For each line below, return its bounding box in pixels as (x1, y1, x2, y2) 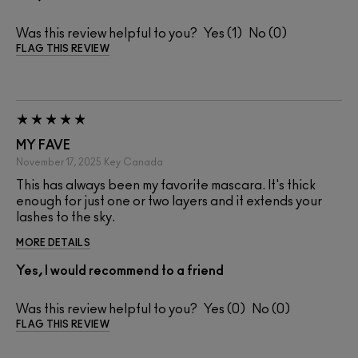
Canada (123, 157, 163, 167)
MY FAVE (16, 138, 70, 152)
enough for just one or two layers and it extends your (16, 194, 322, 208)
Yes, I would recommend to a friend (16, 264, 224, 277)
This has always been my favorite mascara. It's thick (16, 178, 316, 192)
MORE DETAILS (16, 237, 90, 248)
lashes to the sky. (16, 210, 115, 224)
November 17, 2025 (16, 157, 101, 167)
